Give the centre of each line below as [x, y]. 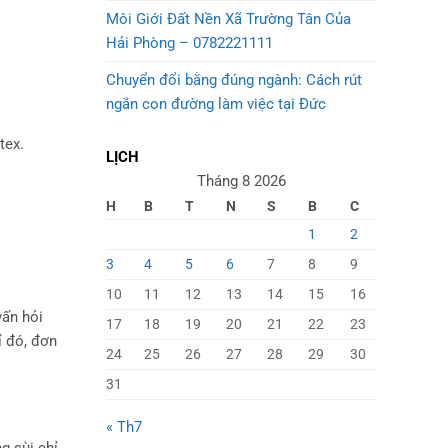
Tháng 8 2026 [241, 180]
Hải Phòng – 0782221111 [189, 43]
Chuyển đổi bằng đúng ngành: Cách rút [234, 80]
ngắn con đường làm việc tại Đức [216, 104]
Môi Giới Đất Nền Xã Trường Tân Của [228, 19]
